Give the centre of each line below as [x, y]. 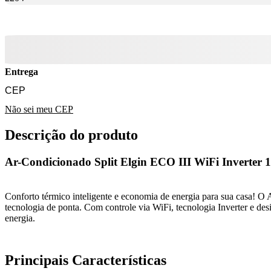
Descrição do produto [71, 135]
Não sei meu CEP [39, 109]
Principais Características [86, 260]
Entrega [21, 72]
